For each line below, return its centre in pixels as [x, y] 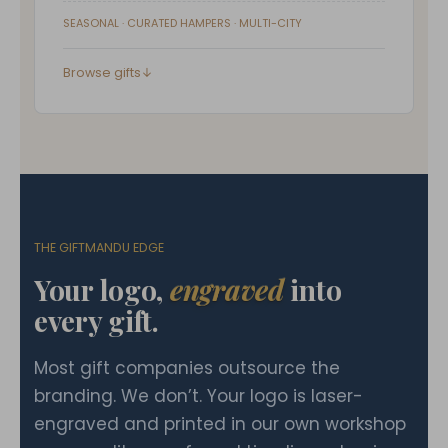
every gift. [96, 320]
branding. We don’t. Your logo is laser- [198, 396]
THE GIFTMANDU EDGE [99, 247]
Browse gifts [102, 72]
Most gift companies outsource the [187, 368]
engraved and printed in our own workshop [220, 424]
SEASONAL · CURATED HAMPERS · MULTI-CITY [182, 23]
